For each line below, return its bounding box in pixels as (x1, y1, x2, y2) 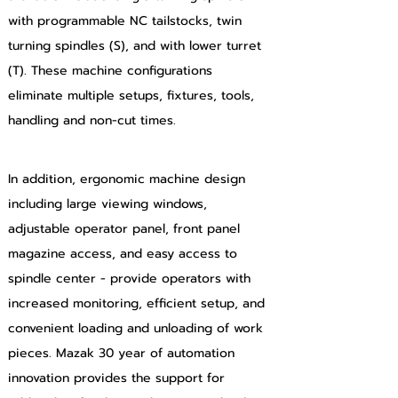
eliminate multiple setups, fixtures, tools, (8, 86, 259, 105)
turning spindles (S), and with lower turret (8, 36, 266, 55)
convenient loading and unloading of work (8, 319, 267, 338)
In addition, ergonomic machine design (8, 170, 250, 188)
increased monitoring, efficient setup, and (8, 294, 269, 313)
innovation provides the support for (8, 369, 229, 387)
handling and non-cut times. (8, 111, 176, 130)
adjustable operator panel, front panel (8, 219, 244, 238)
